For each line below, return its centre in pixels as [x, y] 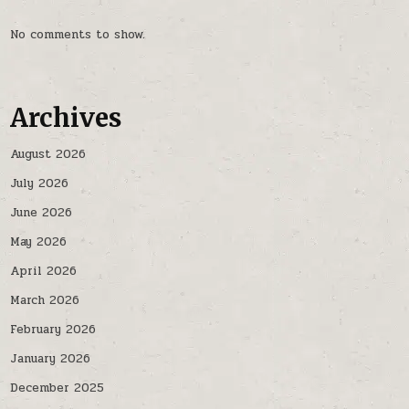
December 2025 [58, 388]
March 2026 [45, 301]
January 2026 [51, 359]
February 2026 [53, 330]
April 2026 [44, 272]
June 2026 [42, 213]
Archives [66, 117]
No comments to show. [78, 34]
